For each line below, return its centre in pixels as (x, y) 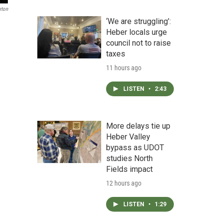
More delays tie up (138, 126)
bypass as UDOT (135, 148)
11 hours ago (124, 68)
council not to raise (138, 43)
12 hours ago (124, 183)
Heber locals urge (137, 32)
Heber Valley (128, 137)
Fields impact (129, 169)
